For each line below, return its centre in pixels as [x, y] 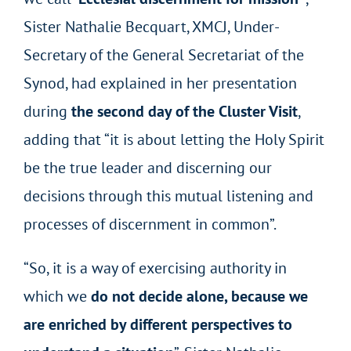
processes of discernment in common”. [151, 224]
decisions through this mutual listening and [168, 195]
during [47, 111]
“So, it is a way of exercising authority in [155, 268]
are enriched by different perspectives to [157, 324]
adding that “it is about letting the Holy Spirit [174, 139]
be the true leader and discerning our [147, 167]
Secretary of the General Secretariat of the [163, 54]
